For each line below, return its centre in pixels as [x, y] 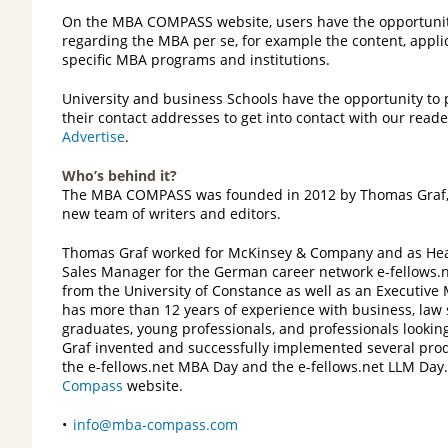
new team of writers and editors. [171, 213]
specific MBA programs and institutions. [196, 59]
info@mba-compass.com [155, 424]
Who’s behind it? [119, 175]
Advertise [93, 136]
